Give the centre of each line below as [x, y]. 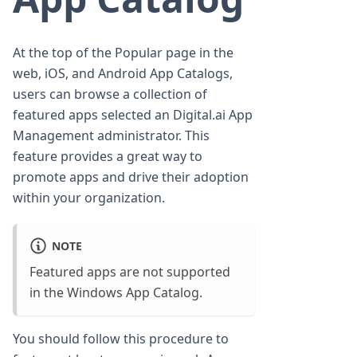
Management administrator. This [111, 136]
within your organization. [89, 198]
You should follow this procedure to [121, 338]
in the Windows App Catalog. [116, 292]
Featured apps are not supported [130, 271]
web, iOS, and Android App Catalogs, [123, 74]
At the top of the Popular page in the [123, 53]
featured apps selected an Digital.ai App [133, 115]
